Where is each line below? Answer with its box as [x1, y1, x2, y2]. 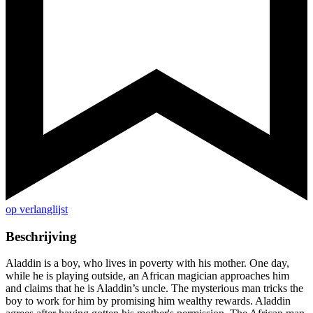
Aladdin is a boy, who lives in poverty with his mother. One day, [6, 257, 289, 270]
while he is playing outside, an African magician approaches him [6, 270, 289, 282]
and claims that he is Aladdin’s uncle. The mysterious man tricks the [6, 282, 303, 295]
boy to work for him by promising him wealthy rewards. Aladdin [6, 295, 291, 307]
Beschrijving [6, 228, 77, 244]
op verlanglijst [6, 203, 68, 216]
